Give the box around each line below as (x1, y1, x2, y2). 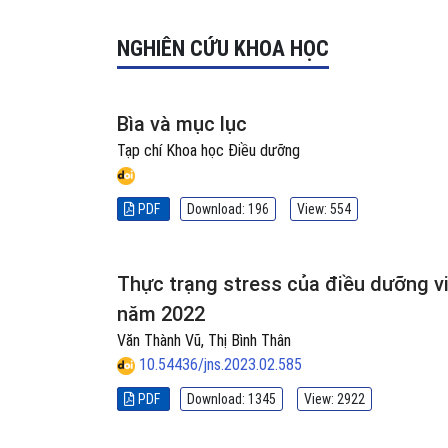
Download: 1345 (187, 391, 276, 407)
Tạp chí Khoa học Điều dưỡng (117, 141, 300, 160)
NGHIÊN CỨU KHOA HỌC (117, 36, 329, 61)
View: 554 (297, 201, 351, 217)
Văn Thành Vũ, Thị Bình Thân (117, 331, 291, 350)
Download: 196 (187, 201, 269, 217)
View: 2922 (304, 391, 365, 407)
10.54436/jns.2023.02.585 (139, 355, 302, 374)
